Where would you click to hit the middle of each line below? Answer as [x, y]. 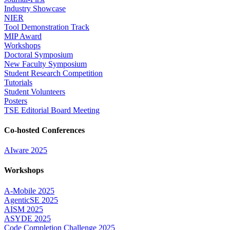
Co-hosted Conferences [44, 130]
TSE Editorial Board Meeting [52, 110]
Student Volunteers [35, 91]
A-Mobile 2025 [29, 190]
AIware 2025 [26, 150]
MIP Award [23, 36]
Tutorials [18, 82]
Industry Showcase [35, 8]
